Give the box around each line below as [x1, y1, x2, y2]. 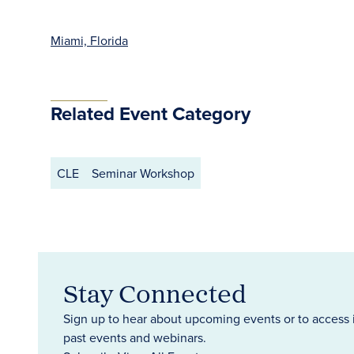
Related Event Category [51, 100, 250, 127]
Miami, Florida [51, 32, 128, 49]
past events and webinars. [63, 329, 206, 346]
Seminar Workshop [92, 164, 194, 182]
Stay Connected [63, 274, 247, 312]
